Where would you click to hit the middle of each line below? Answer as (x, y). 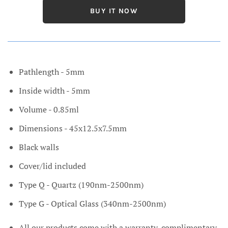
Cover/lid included (52, 166)
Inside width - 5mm (54, 91)
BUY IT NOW (114, 11)
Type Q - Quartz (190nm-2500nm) (81, 185)
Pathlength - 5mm (52, 72)
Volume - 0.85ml (49, 110)
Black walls (40, 147)
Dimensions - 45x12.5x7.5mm (73, 129)
